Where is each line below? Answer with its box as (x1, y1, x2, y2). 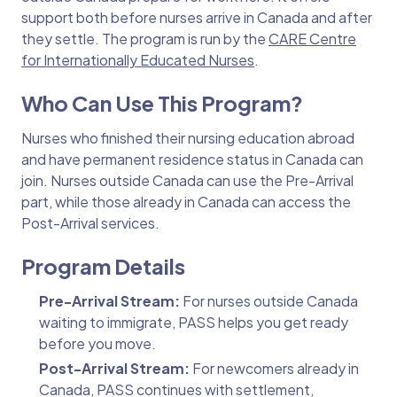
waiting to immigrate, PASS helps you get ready (39, 312, 348, 331)
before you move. (39, 333, 156, 353)
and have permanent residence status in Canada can (21, 149, 363, 168)
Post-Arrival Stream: (39, 358, 192, 378)
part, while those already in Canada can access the (21, 191, 351, 211)
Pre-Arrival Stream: (39, 291, 180, 310)
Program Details (21, 252, 185, 279)
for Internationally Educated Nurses (21, 50, 254, 69)
